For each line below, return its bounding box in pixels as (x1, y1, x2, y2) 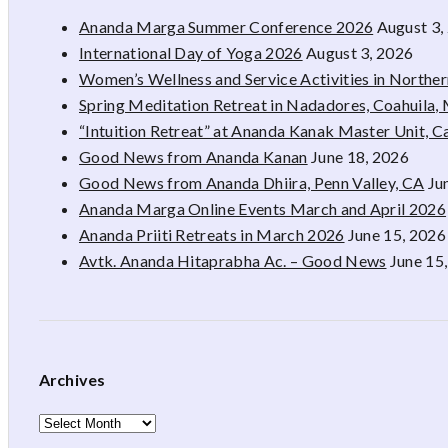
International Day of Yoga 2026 (79, 42, 303, 62)
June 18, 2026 (310, 146, 410, 166)
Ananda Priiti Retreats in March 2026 (79, 224, 345, 244)
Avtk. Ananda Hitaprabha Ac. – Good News (79, 250, 387, 270)
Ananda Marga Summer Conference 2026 (79, 16, 374, 36)
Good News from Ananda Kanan (79, 146, 308, 166)
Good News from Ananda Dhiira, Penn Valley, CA (79, 172, 425, 192)
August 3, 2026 (305, 42, 414, 62)
